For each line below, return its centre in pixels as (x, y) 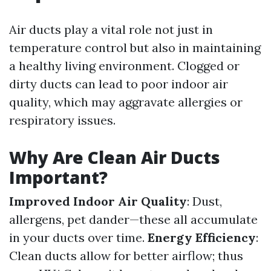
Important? (58, 177)
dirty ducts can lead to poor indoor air (119, 84)
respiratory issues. (62, 120)
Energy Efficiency (202, 237)
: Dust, (204, 201)
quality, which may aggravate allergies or (126, 102)
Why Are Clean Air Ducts (115, 157)
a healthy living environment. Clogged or (124, 66)
